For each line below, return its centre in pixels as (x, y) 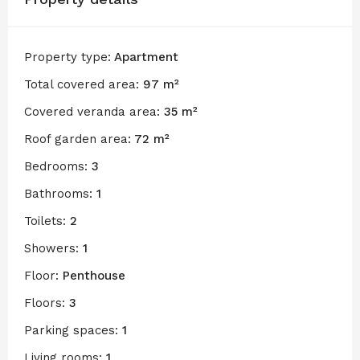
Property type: (67, 57)
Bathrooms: (58, 193)
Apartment (145, 57)
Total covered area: (82, 84)
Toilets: (45, 221)
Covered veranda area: (92, 111)
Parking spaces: (71, 330)
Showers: (51, 248)
